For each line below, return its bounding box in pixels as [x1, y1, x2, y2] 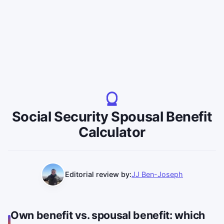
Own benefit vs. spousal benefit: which [10, 208, 205, 221]
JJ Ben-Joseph [131, 170, 183, 179]
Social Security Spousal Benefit [11, 108, 212, 125]
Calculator [78, 123, 145, 140]
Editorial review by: [65, 170, 131, 179]
